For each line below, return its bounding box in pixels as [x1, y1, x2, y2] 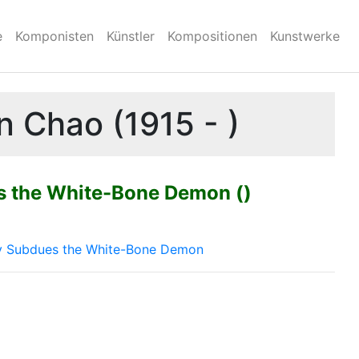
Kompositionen [167, 28, 257, 44]
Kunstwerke [270, 28, 340, 44]
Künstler [107, 28, 155, 44]
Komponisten [15, 28, 94, 44]
